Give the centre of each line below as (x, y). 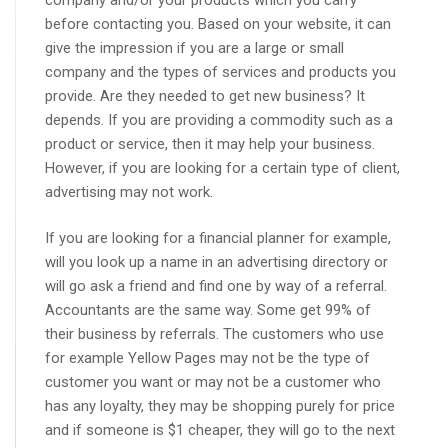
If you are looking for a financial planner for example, (218, 238)
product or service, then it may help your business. (210, 144)
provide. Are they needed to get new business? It (205, 96)
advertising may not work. (129, 192)
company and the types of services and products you (220, 72)
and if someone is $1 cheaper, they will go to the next (220, 430)
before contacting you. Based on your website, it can (218, 24)
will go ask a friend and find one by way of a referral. (216, 286)
